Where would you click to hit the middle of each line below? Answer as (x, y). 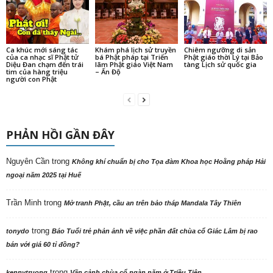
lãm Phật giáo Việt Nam (134, 64)
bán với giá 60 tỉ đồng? (43, 244)
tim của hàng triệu (37, 72)
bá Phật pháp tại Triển (131, 57)
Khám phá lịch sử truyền (135, 50)
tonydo (18, 231)
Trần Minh (24, 203)
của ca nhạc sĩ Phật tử (42, 57)
